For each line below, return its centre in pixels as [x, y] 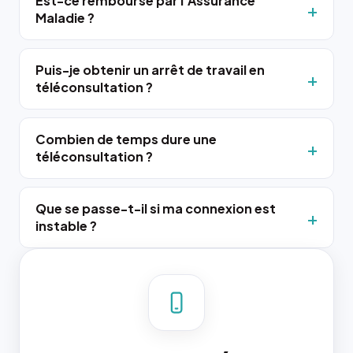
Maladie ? [65, 18]
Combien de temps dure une [126, 139]
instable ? [66, 226]
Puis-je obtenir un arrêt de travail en [150, 70]
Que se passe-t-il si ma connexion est [156, 208]
